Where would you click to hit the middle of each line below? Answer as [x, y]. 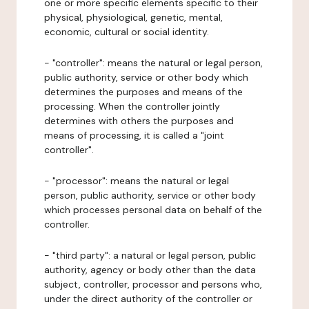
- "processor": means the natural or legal [137, 181]
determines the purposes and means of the [143, 92]
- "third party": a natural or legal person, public [150, 255]
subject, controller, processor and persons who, [153, 284]
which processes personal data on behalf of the [153, 210]
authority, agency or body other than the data [150, 270]
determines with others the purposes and [139, 121]
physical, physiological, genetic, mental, [133, 17]
